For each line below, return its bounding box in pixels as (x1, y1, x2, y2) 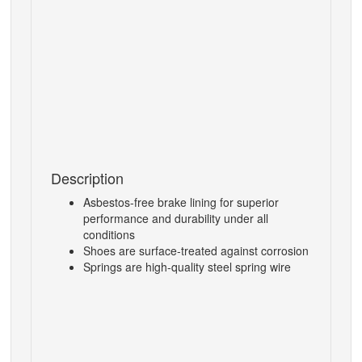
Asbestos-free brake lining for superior (83, 194, 279, 210)
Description (51, 167, 124, 188)
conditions (83, 226, 135, 242)
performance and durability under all (83, 210, 268, 226)
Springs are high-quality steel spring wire (83, 259, 291, 275)
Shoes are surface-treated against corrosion (83, 242, 309, 259)
